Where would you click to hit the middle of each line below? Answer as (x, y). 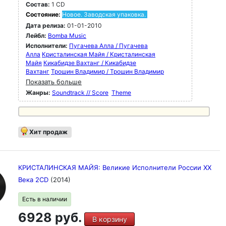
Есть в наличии (45, 199)
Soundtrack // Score (80, 93)
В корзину (109, 219)
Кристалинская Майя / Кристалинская (99, 54)
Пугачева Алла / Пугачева (108, 46)
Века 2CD (34, 180)
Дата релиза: (46, 25)
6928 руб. (51, 217)
